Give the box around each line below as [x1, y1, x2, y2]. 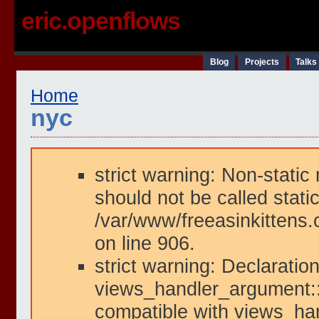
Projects [244, 57, 279, 67]
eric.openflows [21, 7, 180, 34]
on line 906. [95, 232, 195, 255]
